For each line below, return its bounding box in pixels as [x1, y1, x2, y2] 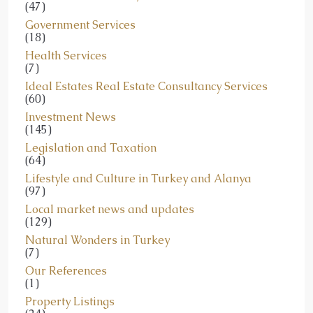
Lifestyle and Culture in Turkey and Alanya [25, 171, 252, 186]
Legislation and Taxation [25, 140, 156, 155]
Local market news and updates [25, 202, 194, 217]
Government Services [25, 17, 136, 32]
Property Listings [25, 294, 115, 309]
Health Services [25, 48, 107, 63]
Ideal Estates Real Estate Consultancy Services [25, 79, 268, 94]
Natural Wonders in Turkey [25, 233, 170, 247]
